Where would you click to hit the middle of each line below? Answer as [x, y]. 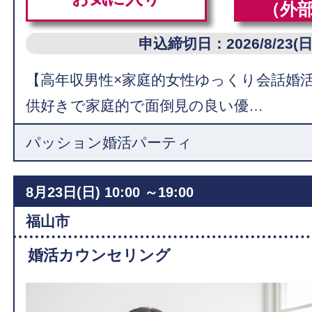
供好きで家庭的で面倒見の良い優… [145, 106]
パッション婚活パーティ [109, 142]
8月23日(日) [63, 192]
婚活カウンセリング [100, 255]
